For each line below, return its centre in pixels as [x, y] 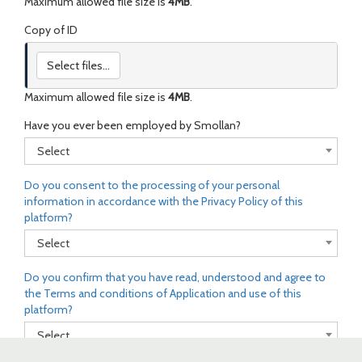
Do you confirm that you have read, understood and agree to [175, 277]
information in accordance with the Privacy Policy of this [164, 201]
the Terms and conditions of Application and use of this [163, 293]
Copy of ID [51, 29]
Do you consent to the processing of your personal [152, 185]
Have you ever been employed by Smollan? [133, 125]
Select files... [79, 65]
